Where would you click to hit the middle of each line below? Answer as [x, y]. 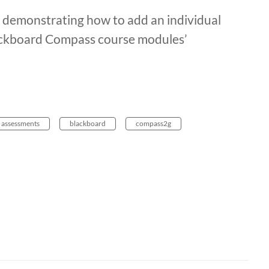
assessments [20, 124]
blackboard [88, 124]
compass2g [153, 124]
